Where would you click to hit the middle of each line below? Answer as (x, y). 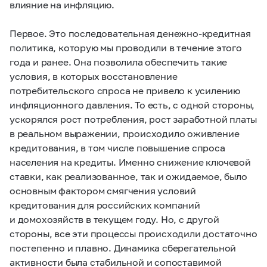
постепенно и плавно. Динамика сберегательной (123, 248)
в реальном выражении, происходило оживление (125, 133)
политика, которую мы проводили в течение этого (126, 47)
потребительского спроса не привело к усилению (125, 90)
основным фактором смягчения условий (103, 190)
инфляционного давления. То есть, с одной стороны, (132, 105)
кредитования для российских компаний (105, 205)
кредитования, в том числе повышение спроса (117, 148)
